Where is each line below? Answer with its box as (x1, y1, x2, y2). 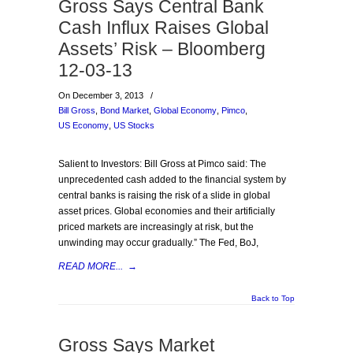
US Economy (58, 121, 109, 130)
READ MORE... (58, 261, 123, 272)
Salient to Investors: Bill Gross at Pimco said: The (58, 158, 266, 169)
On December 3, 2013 (58, 91, 146, 100)
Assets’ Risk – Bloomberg (58, 39, 266, 59)
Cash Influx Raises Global (58, 17, 269, 38)
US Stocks (113, 121, 154, 130)
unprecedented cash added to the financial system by (58, 174, 286, 185)
